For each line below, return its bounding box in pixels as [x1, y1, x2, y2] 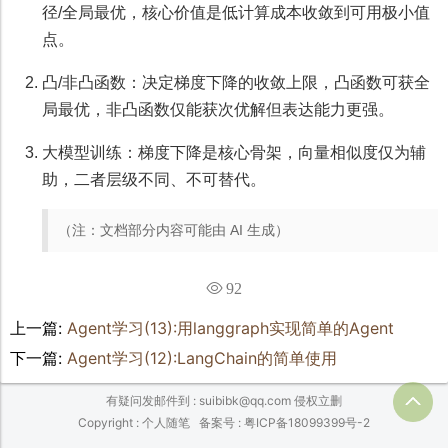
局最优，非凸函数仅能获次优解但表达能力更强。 [42, 101, 394, 119]
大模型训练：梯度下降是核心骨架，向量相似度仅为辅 [42, 144, 426, 162]
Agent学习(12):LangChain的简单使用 [62, 348, 337, 369]
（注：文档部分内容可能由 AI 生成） [58, 222, 289, 239]
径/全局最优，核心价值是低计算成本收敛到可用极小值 [42, 4, 430, 22]
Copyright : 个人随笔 [78, 415, 199, 431]
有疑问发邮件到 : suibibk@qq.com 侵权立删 [106, 393, 342, 409]
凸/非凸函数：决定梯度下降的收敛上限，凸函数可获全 [42, 74, 430, 92]
